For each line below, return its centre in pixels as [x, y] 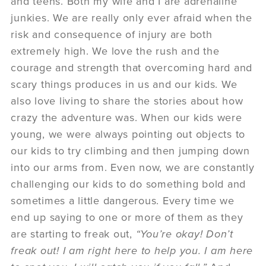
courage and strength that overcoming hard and [132, 67]
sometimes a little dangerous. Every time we [123, 200]
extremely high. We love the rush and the [115, 51]
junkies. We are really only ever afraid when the [132, 18]
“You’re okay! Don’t [184, 234]
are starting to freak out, [73, 234]
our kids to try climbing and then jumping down [130, 151]
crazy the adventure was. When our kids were [126, 117]
